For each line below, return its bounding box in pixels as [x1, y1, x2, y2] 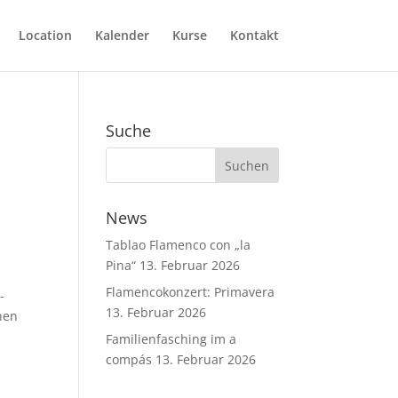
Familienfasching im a [106, 330, 237, 347]
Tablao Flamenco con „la [106, 236, 251, 253]
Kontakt [229, 27, 279, 44]
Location [18, 27, 72, 44]
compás [106, 351, 153, 368]
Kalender [94, 27, 149, 44]
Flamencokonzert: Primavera [106, 283, 275, 300]
